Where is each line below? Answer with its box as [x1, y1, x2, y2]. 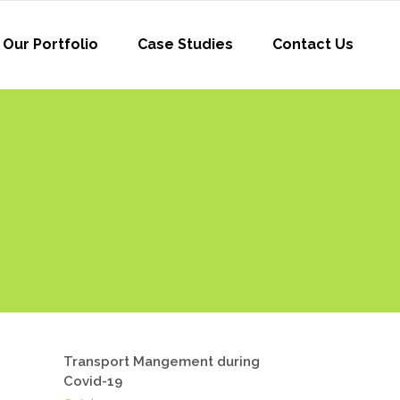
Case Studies [137, 36, 233, 53]
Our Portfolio [3, 36, 98, 53]
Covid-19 [63, 373, 122, 389]
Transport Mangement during [63, 354, 260, 370]
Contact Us [272, 36, 354, 53]
